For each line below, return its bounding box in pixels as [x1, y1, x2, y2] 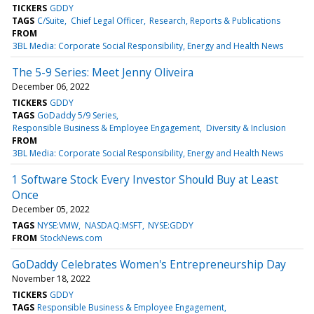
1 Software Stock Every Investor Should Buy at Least [12, 171, 278, 187]
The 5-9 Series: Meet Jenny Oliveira [12, 64, 193, 80]
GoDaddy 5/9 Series [37, 109, 117, 121]
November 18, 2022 [12, 272, 90, 285]
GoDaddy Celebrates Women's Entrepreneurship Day [12, 256, 286, 272]
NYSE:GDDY [147, 219, 193, 231]
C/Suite [37, 14, 65, 27]
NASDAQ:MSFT [84, 219, 142, 231]
